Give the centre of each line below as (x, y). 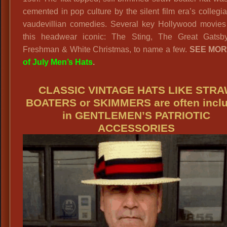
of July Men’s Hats (58, 62)
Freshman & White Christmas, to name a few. (106, 49)
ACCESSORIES (137, 128)
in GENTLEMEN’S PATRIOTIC (137, 115)
